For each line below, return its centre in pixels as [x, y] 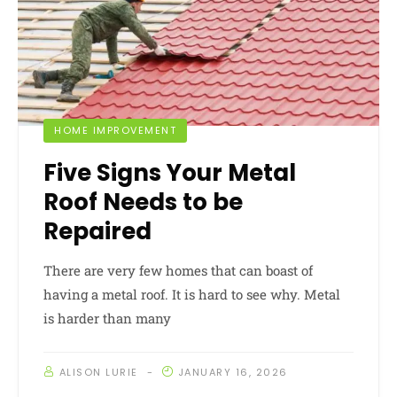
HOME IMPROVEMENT [115, 131]
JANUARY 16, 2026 [233, 373]
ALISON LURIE [98, 373]
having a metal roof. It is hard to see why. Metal [192, 295]
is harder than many [107, 319]
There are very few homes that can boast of [178, 271]
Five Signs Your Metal [170, 173]
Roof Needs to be [143, 202]
